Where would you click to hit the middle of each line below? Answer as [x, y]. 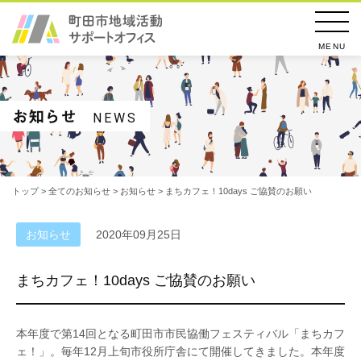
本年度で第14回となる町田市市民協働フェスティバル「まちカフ [180, 334]
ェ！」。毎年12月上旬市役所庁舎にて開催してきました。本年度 [180, 351]
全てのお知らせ [79, 191]
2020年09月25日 [139, 234]
